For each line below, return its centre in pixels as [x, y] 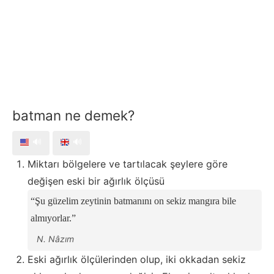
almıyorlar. [51, 218]
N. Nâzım [55, 239]
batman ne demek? [73, 116]
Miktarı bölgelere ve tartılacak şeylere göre [128, 164]
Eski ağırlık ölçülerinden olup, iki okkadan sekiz [137, 260]
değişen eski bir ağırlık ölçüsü [96, 181]
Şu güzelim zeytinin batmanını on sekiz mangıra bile [135, 201]
